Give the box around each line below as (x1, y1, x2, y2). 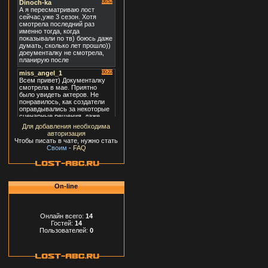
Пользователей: (39, 226, 90, 234)
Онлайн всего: (39, 212, 86, 220)
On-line (54, 182, 78, 190)
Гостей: (50, 219, 75, 227)
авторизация (47, 130, 86, 138)
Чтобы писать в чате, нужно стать (14, 137, 118, 145)
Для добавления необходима (22, 123, 110, 130)
